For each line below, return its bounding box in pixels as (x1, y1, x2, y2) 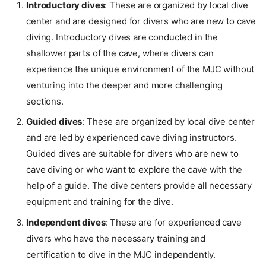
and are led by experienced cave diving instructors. (26, 132, 237, 144)
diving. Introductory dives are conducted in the (26, 31, 218, 43)
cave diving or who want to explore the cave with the (26, 164, 243, 176)
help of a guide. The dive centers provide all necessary (26, 180, 252, 192)
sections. (26, 95, 64, 107)
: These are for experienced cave (105, 216, 242, 228)
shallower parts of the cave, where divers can (26, 47, 214, 59)
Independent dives (26, 216, 106, 228)
